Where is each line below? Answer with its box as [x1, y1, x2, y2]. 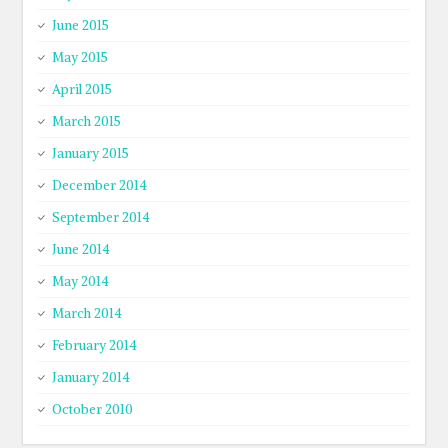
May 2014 [52, 273, 110, 290]
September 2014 [52, 209, 151, 226]
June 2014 [52, 241, 111, 258]
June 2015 [52, 17, 110, 34]
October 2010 [52, 401, 134, 418]
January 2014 [52, 369, 131, 386]
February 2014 [52, 337, 138, 354]
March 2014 [52, 305, 123, 322]
